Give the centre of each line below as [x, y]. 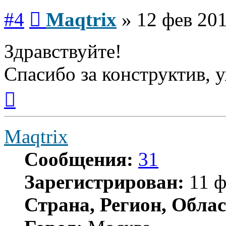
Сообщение [60, 9]
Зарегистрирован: [104, 182]
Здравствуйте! [63, 51]
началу [27, 107]
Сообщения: [79, 159]
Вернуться [33, 89]
